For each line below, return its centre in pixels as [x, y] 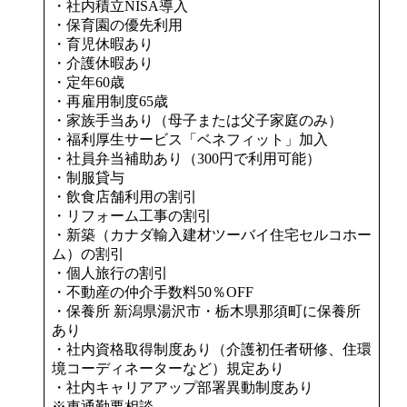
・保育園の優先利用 [117, 25]
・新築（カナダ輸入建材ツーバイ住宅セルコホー [212, 234]
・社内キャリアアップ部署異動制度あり [183, 387]
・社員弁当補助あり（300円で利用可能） [186, 158]
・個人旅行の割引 [110, 273]
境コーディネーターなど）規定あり [168, 368]
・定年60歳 [88, 82]
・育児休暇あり [103, 44]
